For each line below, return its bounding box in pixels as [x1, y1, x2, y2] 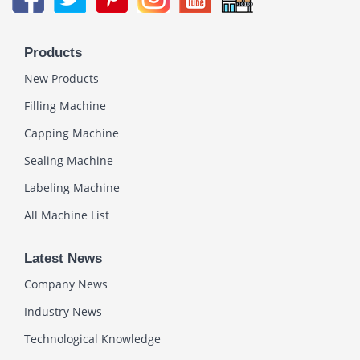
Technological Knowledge [24, 331, 161, 346]
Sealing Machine [24, 153, 113, 168]
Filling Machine [24, 98, 106, 113]
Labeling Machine [24, 180, 120, 195]
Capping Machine [24, 125, 119, 141]
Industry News [24, 304, 102, 319]
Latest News [24, 251, 102, 266]
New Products [24, 71, 99, 86]
